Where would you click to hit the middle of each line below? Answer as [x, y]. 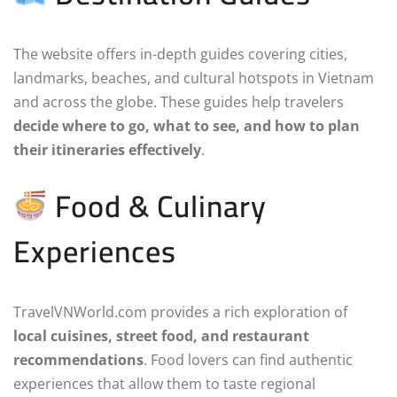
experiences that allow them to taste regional [164, 384]
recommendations [78, 360]
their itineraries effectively [107, 150]
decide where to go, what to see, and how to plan [187, 126]
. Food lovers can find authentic [248, 360]
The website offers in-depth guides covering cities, [180, 54]
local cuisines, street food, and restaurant [161, 336]
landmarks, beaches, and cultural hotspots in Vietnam [194, 78]
